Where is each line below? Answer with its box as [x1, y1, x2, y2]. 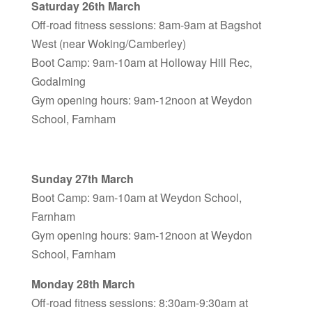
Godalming [31, 73, 86, 90]
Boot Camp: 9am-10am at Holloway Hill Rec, [31, 54, 252, 71]
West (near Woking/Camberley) [31, 36, 186, 52]
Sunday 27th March [31, 171, 134, 187]
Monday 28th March [31, 276, 135, 292]
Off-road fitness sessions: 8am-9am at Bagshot [31, 17, 261, 33]
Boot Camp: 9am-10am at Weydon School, [31, 189, 242, 206]
